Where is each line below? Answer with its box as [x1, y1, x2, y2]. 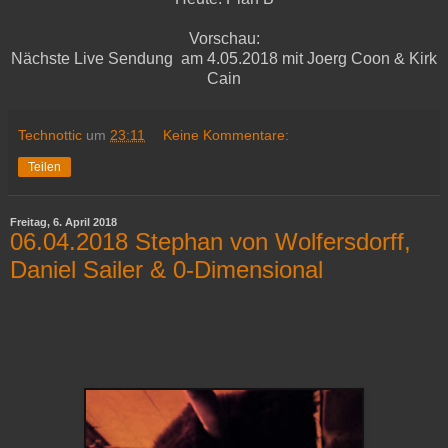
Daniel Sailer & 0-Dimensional [10, 255, 323, 283]
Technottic [18, 126, 82, 143]
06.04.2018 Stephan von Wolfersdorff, [10, 227, 411, 255]
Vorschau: [188, 29, 260, 47]
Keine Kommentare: [163, 126, 290, 143]
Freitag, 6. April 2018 [10, 215, 117, 228]
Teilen [28, 159, 61, 174]
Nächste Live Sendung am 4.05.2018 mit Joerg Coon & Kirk [11, 49, 437, 67]
